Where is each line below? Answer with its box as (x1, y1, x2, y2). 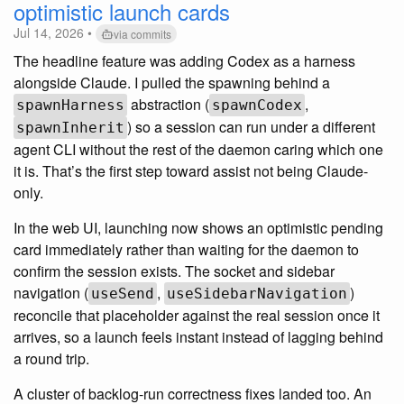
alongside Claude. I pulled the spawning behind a (14, 72, 330, 94)
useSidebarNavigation (167, 285, 347, 303)
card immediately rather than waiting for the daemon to (14, 239, 359, 261)
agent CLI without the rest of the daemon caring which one (14, 139, 383, 161)
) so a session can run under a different (127, 116, 375, 138)
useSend (91, 285, 154, 303)
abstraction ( (127, 94, 209, 115)
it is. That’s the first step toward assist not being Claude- (14, 161, 368, 182)
